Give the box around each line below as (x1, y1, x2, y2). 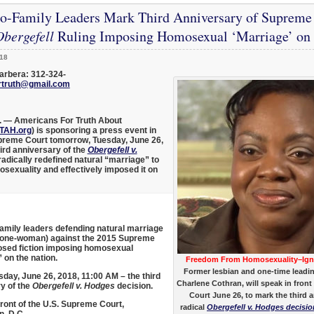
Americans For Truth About (13, 115, 122, 125)
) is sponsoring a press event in (31, 125, 156, 135)
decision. (114, 280, 153, 291)
